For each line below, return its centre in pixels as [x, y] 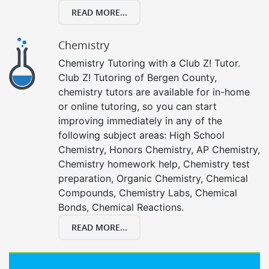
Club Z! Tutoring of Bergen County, [138, 77]
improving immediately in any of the [140, 120]
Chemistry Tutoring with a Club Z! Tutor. [149, 63]
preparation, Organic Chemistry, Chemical [153, 178]
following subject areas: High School [141, 135]
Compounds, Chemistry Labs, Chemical [148, 192]
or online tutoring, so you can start [138, 106]
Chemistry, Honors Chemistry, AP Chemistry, [159, 149]
